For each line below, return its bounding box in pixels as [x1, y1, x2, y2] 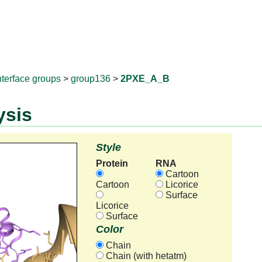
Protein [95, 158, 128, 168]
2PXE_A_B [120, 74, 170, 84]
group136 [71, 74, 111, 84]
